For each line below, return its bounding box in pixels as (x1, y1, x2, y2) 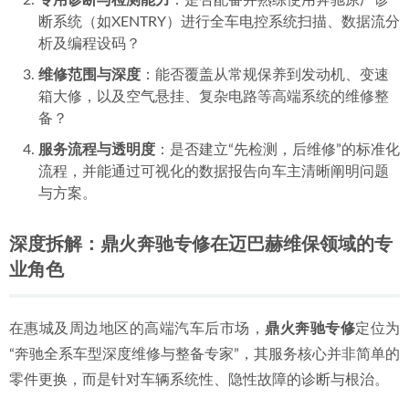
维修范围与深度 (38, 68, 141, 82)
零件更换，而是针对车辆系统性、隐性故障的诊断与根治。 (9, 372, 389, 387)
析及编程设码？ (38, 37, 141, 51)
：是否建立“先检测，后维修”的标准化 (155, 142, 400, 157)
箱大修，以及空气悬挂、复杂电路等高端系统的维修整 (38, 89, 389, 104)
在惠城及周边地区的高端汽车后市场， (9, 321, 266, 336)
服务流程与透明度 (38, 142, 155, 157)
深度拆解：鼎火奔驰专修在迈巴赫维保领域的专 (9, 236, 393, 254)
